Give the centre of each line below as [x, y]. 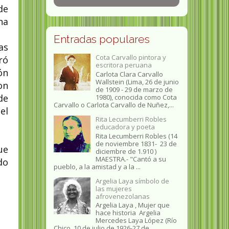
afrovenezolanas [122, 196]
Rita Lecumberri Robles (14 [136, 136]
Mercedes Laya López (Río [136, 221]
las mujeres [113, 188]
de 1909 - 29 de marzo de [134, 89]
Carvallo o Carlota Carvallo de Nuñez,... [113, 105]
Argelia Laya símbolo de [132, 181]
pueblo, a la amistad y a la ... [97, 166]
